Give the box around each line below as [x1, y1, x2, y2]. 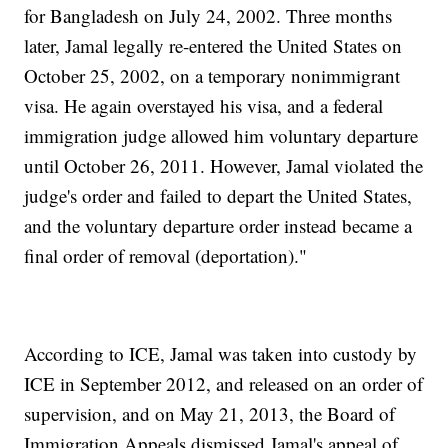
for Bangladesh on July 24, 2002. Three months [24, 3, 393, 29]
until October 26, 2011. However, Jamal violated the [24, 153, 424, 179]
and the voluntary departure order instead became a [24, 213, 413, 239]
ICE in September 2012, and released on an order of [24, 371, 424, 397]
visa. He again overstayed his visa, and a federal [24, 93, 384, 119]
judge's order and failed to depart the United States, [24, 183, 413, 209]
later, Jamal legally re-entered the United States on [24, 33, 403, 59]
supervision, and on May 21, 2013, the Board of [24, 401, 396, 427]
